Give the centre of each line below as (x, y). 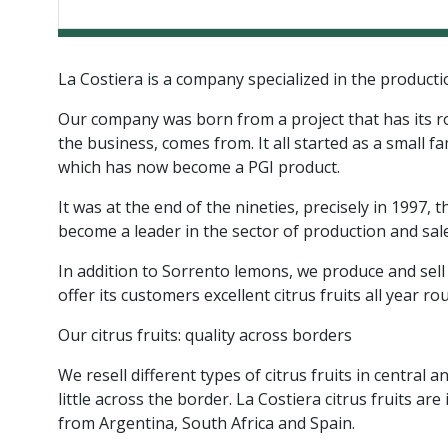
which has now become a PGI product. (198, 167)
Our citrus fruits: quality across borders (204, 335)
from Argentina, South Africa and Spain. (206, 423)
